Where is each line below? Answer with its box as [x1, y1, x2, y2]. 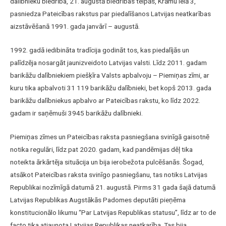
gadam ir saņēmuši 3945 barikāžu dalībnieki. [10, 109, 143, 118]
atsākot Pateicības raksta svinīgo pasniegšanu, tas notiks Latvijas [10, 171, 207, 179]
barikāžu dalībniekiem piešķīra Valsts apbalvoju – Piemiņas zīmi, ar [10, 71, 209, 80]
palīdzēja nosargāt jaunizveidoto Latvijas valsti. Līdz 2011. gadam [10, 59, 207, 67]
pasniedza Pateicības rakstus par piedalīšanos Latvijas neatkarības [10, 10, 211, 18]
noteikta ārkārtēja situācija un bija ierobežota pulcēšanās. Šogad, [10, 158, 204, 166]
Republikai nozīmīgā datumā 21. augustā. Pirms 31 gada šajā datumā [10, 183, 215, 192]
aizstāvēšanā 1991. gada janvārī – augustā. [10, 22, 140, 31]
